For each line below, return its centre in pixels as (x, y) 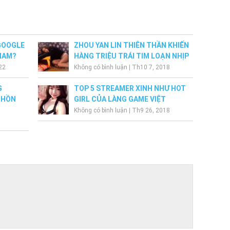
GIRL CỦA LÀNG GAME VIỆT (120, 99)
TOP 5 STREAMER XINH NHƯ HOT (130, 88)
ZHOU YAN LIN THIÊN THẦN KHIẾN (132, 45)
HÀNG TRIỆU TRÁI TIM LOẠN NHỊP (132, 56)
